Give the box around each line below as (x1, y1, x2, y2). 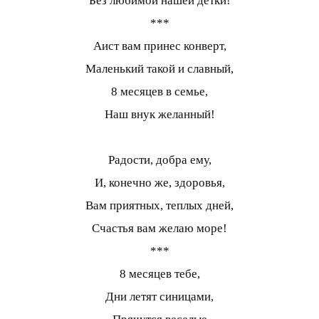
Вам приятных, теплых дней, (85, 199, 234, 213)
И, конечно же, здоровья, (94, 176, 225, 190)
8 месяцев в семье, (111, 85, 208, 99)
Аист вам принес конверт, (93, 39, 226, 53)
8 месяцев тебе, (119, 267, 200, 281)
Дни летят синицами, (105, 290, 214, 304)
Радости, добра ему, (108, 153, 211, 167)
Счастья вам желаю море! (92, 221, 227, 236)
